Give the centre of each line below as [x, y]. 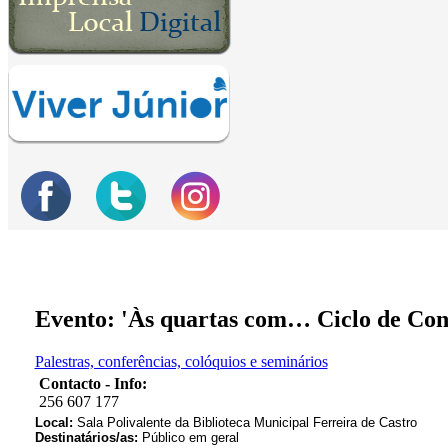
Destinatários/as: [88, 438]
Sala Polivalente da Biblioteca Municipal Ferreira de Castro [246, 423]
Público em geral [190, 438]
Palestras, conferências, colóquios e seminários [181, 362]
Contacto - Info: [92, 384]
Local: [55, 423]
